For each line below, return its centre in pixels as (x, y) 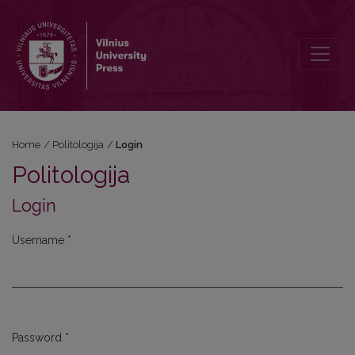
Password (38, 338)
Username (40, 240)
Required (34, 263)
